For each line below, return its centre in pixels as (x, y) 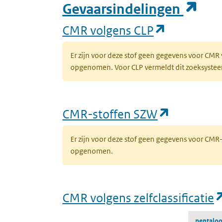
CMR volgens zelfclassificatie (138, 197)
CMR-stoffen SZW (110, 114)
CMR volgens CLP (108, 30)
